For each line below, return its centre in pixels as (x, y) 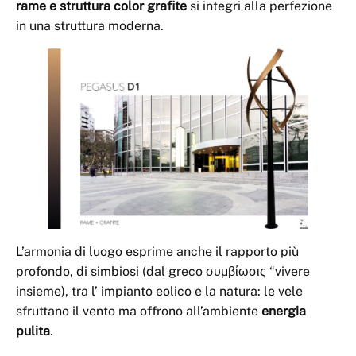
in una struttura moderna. (90, 25)
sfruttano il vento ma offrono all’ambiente (139, 311)
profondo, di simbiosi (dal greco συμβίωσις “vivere (163, 272)
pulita (33, 331)
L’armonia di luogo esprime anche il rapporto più (157, 252)
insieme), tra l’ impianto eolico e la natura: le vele (159, 292)
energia (284, 311)
